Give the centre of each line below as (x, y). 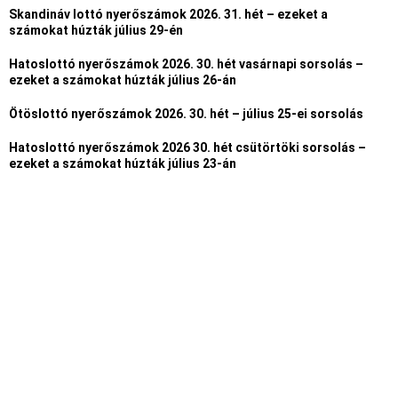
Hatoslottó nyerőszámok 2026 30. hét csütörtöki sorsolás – (187, 148)
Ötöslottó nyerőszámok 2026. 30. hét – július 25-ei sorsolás (186, 114)
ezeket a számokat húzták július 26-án (123, 80)
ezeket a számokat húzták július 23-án (123, 164)
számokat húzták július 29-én (96, 31)
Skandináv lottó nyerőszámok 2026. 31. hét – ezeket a (168, 15)
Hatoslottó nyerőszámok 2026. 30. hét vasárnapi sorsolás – (186, 64)
